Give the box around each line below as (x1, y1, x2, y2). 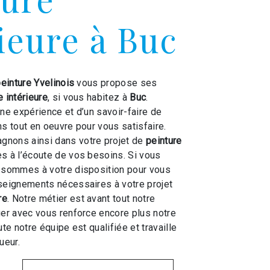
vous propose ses (74, 77, 157, 89)
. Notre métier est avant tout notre (7, 193, 155, 204)
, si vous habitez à (47, 92, 130, 103)
